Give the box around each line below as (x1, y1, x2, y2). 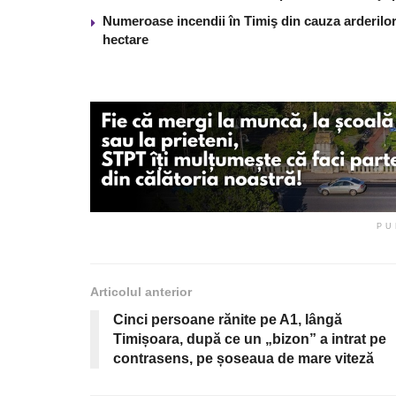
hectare (103, 31, 148, 47)
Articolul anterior (90, 284, 192, 299)
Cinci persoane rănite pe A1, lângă (113, 311, 342, 327)
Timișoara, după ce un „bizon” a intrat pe (113, 331, 386, 346)
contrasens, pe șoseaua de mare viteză (113, 350, 374, 366)
